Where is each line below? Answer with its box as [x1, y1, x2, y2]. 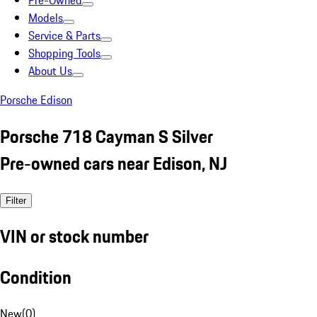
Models [28, 9, 63, 26]
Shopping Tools [28, 45, 100, 62]
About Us [28, 62, 72, 79]
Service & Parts [28, 27, 100, 44]
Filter [6, 195, 26, 206]
